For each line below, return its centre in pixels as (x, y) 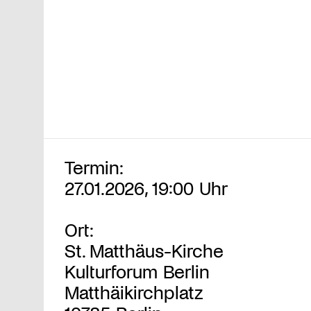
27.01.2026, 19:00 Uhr (146, 187)
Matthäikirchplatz (134, 291)
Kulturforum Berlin (137, 270)
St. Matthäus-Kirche (144, 250)
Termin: (94, 166)
